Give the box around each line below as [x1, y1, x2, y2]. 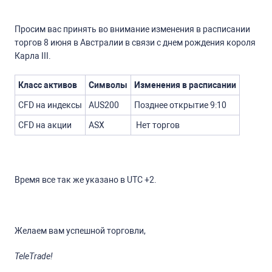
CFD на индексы [18, 100, 82, 110]
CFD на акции [18, 120, 72, 131]
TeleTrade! [15, 251, 53, 262]
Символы [89, 80, 127, 90]
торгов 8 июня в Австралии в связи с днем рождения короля [15, 38, 256, 48]
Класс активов [18, 80, 77, 90]
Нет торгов [134, 120, 180, 131]
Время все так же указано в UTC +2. [15, 175, 157, 185]
